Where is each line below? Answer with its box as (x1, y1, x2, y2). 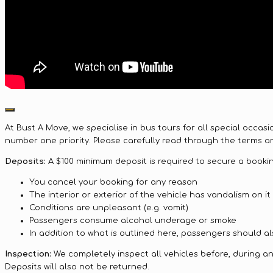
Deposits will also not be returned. (5, 262, 149, 271)
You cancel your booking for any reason (29, 177, 197, 186)
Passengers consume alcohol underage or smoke (29, 216, 236, 225)
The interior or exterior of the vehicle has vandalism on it (29, 190, 271, 199)
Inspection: (5, 249, 51, 258)
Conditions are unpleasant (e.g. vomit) (29, 203, 188, 212)
